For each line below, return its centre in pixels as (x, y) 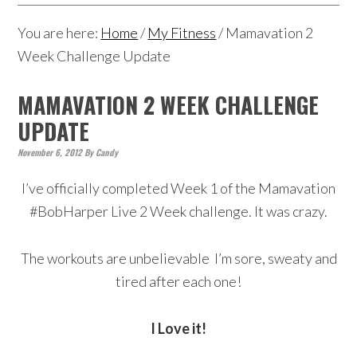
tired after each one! (178, 281)
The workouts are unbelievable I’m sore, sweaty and (178, 258)
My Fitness (182, 33)
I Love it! (178, 328)
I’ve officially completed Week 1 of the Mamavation (178, 188)
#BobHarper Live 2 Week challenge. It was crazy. (178, 211)
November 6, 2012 (50, 152)
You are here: (59, 33)
